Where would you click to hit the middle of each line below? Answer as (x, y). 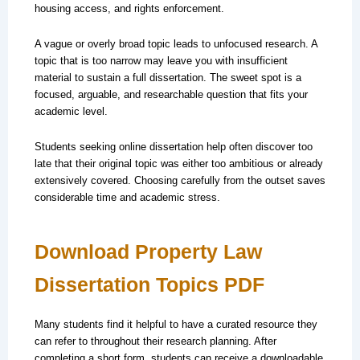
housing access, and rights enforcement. (129, 8)
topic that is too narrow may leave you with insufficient (161, 60)
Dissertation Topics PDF (149, 284)
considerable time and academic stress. (127, 197)
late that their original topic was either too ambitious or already (178, 163)
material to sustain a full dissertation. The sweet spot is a (168, 77)
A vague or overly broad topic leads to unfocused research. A (176, 43)
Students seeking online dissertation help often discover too (173, 146)
